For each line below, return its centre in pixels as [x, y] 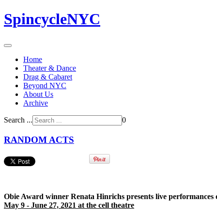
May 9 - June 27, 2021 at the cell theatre [69, 205]
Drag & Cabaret [48, 77]
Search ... [18, 120]
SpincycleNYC [52, 19]
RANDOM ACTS [39, 139]
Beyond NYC [45, 85]
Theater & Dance [50, 68]
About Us [38, 94]
